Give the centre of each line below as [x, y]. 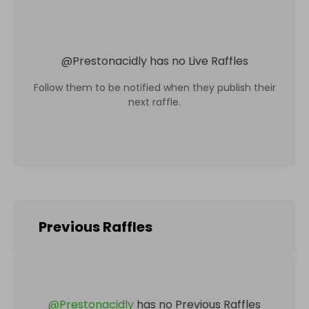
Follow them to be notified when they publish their [154, 87]
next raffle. [154, 102]
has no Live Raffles [199, 61]
